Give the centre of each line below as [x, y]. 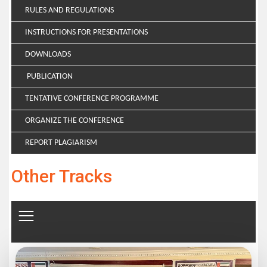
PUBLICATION [49, 77]
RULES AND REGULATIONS [69, 10]
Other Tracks [62, 176]
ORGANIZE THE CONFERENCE [74, 121]
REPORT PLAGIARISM [61, 143]
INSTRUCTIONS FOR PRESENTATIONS [86, 32]
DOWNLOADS [48, 55]
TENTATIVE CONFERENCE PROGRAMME [92, 99]
